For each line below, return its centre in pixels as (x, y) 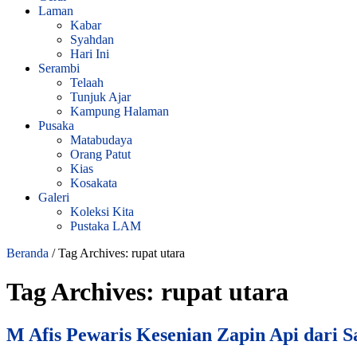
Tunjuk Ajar (100, 96)
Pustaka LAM (106, 226)
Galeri (54, 197)
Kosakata (94, 182)
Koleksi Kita (102, 211)
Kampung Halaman (120, 111)
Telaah (87, 82)
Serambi (59, 68)
